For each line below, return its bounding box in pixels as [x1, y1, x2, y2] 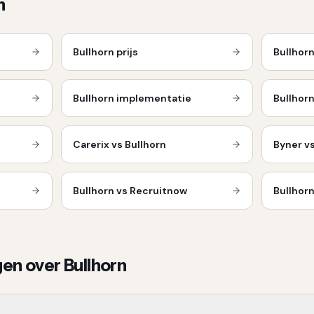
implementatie [114, 92, 191, 104]
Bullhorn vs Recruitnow [72, 184, 187, 197]
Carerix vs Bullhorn [72, 138, 166, 151]
